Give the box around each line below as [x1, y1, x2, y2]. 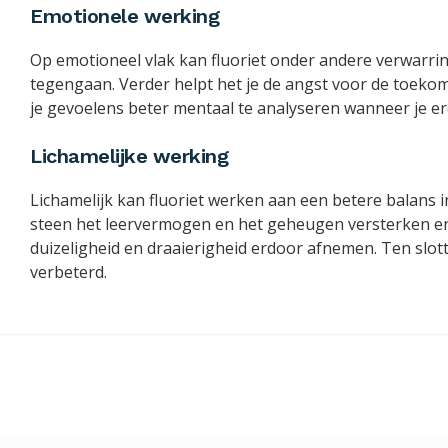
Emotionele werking [30, 4, 219, 29]
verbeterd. [30, 261, 107, 284]
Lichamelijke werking [30, 144, 228, 169]
